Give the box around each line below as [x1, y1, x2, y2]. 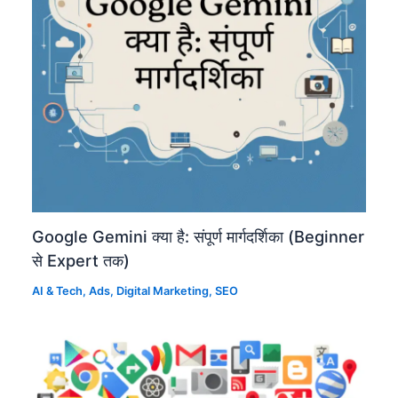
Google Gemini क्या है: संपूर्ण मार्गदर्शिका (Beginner [32, 227, 365, 247]
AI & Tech [32, 284, 84, 298]
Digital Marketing [116, 284, 210, 298]
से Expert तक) [32, 251, 131, 271]
